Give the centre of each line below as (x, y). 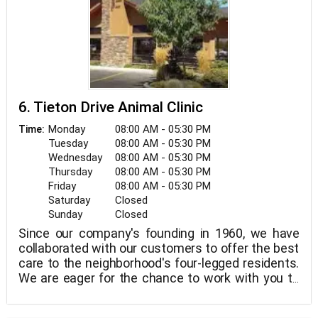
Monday (67, 129)
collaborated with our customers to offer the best (159, 248)
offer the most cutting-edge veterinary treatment (159, 293)
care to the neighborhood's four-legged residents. (159, 263)
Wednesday (75, 158)
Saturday (69, 200)
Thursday (70, 172)
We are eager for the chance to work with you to (159, 278)
